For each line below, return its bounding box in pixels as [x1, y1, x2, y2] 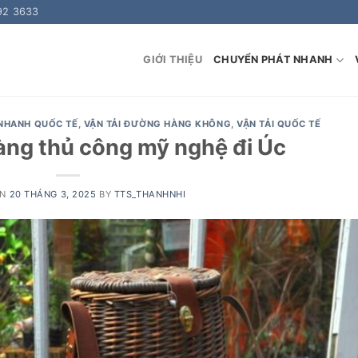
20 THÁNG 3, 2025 [9, 188, 97, 200]
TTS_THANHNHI [113, 188, 186, 200]
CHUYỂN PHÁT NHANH [213, 54, 333, 66]
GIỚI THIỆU [143, 54, 202, 66]
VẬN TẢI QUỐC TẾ [237, 118, 321, 129]
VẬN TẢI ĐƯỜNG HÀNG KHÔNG [83, 118, 232, 129]
